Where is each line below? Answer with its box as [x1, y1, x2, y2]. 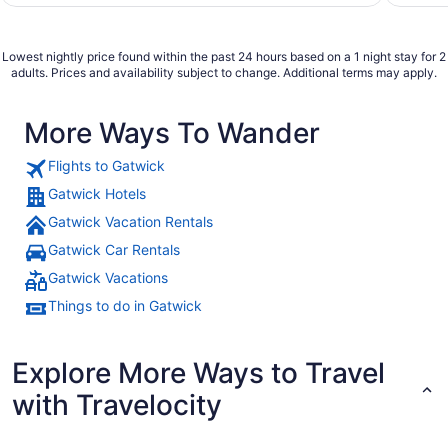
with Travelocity [12, 387, 222, 422]
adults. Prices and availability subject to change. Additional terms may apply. [11, 64, 437, 80]
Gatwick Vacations [48, 268, 168, 286]
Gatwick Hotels [48, 184, 146, 202]
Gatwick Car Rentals [48, 240, 180, 258]
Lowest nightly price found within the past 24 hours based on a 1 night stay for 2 [2, 48, 446, 64]
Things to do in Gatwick [48, 296, 202, 314]
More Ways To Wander [24, 115, 320, 150]
